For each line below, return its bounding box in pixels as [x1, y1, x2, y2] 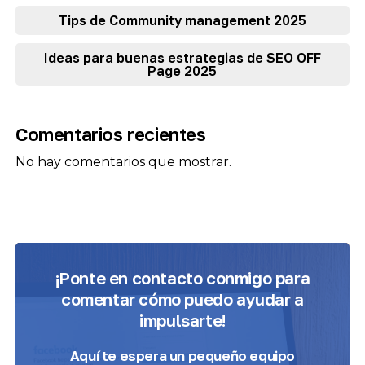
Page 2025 [147, 63, 218, 80]
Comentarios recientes [15, 123, 206, 146]
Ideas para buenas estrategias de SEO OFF [43, 50, 321, 67]
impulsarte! [139, 310, 226, 331]
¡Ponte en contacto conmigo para [55, 268, 310, 288]
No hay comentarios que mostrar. [15, 154, 231, 170]
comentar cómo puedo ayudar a [61, 289, 304, 310]
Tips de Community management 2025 [58, 12, 307, 29]
